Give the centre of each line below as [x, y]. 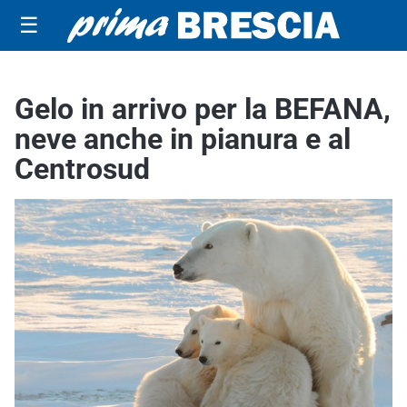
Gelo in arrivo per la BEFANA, [203, 109]
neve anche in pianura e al [183, 139]
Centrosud [82, 169]
